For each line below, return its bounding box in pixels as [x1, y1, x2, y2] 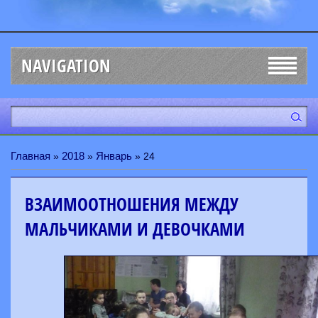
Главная [11, 150, 50, 162]
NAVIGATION [21, 53, 111, 78]
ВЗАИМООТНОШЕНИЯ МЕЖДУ [25, 192, 238, 216]
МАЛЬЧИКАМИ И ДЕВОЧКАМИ [25, 216, 245, 241]
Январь [96, 150, 132, 162]
